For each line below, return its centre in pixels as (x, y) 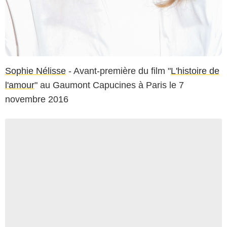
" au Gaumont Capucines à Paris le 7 (109, 85)
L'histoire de (195, 71)
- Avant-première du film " (118, 71)
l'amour (20, 85)
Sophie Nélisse (35, 71)
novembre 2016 (37, 100)
